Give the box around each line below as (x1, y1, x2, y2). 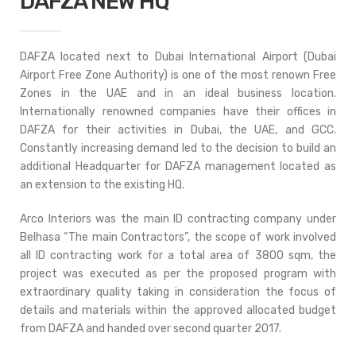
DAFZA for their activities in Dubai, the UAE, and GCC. (20, 123, 336, 137)
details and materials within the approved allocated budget (20, 304, 336, 317)
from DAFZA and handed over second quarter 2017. (20, 322, 281, 335)
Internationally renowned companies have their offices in (20, 105, 336, 118)
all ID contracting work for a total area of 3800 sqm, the (20, 249, 336, 262)
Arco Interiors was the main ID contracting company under (20, 212, 336, 226)
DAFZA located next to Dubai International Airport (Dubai (20, 50, 336, 64)
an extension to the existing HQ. (20, 178, 184, 192)
